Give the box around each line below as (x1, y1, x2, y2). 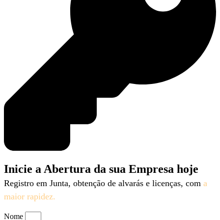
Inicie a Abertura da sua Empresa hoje (4, 162, 198, 175)
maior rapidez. (4, 191, 55, 201)
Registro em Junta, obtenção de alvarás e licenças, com (4, 178, 203, 188)
